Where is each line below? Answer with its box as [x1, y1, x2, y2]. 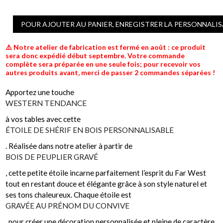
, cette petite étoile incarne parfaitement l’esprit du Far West [5, 168, 207, 177]
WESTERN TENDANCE [5, 99, 87, 108]
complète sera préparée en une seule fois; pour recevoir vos [5, 60, 201, 68]
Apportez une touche [5, 88, 75, 97]
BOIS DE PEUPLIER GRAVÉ [5, 152, 99, 161]
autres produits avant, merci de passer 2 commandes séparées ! [5, 68, 216, 77]
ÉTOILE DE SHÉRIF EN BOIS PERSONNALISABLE [5, 125, 174, 134]
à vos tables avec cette [5, 114, 81, 123]
